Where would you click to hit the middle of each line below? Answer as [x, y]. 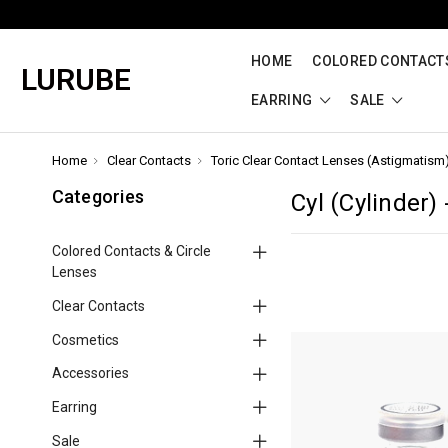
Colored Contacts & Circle [131, 251]
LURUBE [76, 79]
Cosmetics [85, 339]
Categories [97, 196]
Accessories [90, 373]
